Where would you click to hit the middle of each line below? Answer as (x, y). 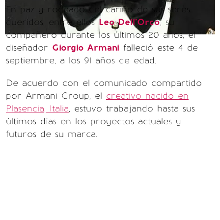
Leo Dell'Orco (129, 22)
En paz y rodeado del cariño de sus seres (98, 9)
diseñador (29, 48)
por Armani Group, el (56, 96)
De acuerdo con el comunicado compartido (104, 83)
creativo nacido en (147, 96)
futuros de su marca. (52, 134)
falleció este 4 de (159, 48)
